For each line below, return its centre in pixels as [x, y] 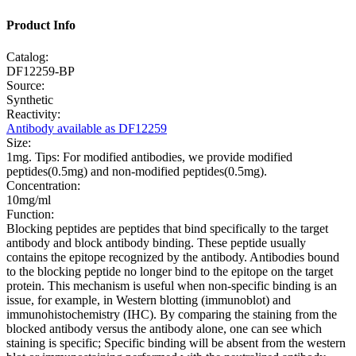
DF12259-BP [41, 71]
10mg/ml [29, 199]
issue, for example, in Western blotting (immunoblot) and [149, 300]
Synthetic [30, 99]
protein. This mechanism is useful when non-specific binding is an [172, 285]
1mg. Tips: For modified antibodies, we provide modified [149, 157]
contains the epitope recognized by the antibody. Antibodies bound [173, 257]
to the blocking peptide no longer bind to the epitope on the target [170, 271]
